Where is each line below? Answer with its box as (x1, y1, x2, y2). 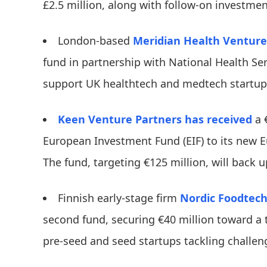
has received (185, 112, 252, 127)
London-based (58, 33, 133, 48)
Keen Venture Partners (58, 112, 182, 127)
